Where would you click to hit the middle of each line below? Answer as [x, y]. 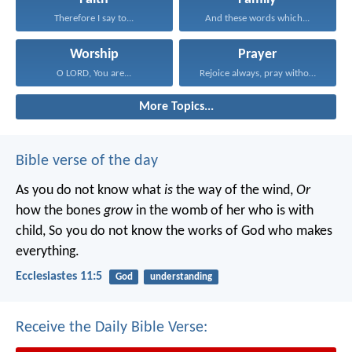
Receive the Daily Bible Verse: [112, 328]
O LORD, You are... [94, 73]
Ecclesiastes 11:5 [59, 277]
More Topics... [176, 106]
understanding [181, 277]
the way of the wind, [233, 190]
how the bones [60, 211]
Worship [94, 54]
